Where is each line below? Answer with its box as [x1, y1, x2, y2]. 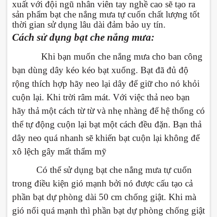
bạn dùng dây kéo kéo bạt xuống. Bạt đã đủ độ [12, 65, 188, 76]
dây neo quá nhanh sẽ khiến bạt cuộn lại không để [12, 133, 200, 143]
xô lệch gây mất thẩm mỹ [12, 146, 107, 157]
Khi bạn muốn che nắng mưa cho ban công [12, 51, 202, 62]
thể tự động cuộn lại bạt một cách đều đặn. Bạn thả [12, 119, 201, 130]
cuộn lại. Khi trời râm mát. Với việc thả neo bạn [12, 92, 190, 103]
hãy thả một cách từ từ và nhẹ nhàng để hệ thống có [12, 106, 205, 116]
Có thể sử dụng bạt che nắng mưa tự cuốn [12, 165, 192, 175]
